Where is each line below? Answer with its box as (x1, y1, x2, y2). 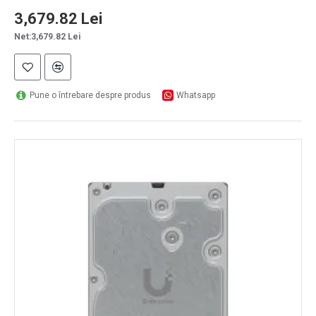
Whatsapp (176, 90, 216, 100)
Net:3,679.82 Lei (14, 32, 80, 42)
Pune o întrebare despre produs (29, 90, 151, 100)
